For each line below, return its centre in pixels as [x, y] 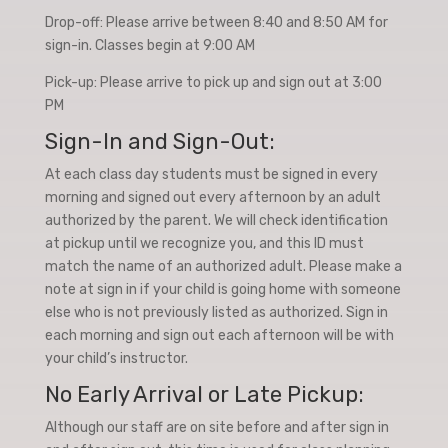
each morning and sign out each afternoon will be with [219, 335]
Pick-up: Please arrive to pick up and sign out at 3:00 [213, 82]
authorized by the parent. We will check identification [216, 220]
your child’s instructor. [116, 358]
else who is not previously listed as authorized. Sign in [216, 312]
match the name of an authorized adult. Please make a [223, 266]
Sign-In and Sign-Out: [159, 141]
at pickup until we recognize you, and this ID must [204, 243]
